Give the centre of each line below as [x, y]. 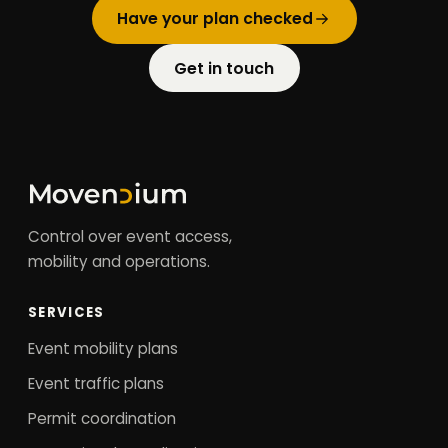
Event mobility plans [103, 349]
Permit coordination [102, 419]
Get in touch [224, 68]
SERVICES [66, 313]
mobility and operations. [119, 262]
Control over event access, [130, 237]
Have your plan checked [215, 19]
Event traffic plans [96, 384]
